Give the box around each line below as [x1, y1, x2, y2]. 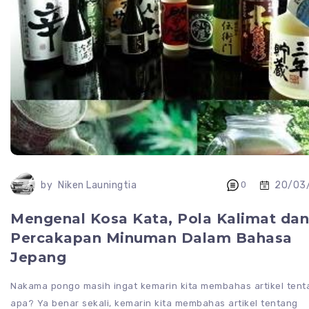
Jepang [10, 249, 66, 266]
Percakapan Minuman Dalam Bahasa [10, 230, 292, 247]
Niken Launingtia [58, 179, 137, 192]
